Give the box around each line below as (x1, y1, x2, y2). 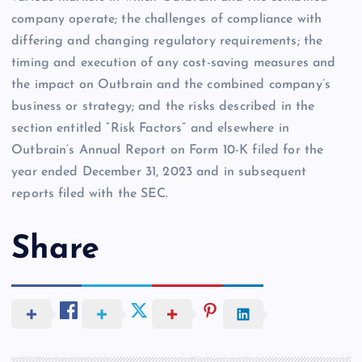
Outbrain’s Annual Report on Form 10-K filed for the (11, 143, 324, 157)
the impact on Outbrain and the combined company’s (11, 78, 330, 91)
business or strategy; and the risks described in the (11, 99, 315, 113)
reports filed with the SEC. (11, 187, 168, 200)
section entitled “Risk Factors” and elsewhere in (11, 121, 289, 135)
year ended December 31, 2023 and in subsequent (11, 165, 307, 179)
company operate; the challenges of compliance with (11, 12, 322, 26)
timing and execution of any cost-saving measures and (11, 56, 336, 69)
